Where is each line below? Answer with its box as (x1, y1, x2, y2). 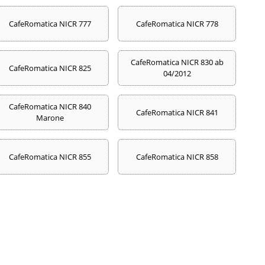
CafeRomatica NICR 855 (8, 151, 91, 162)
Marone (35, 112, 64, 123)
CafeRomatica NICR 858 (135, 151, 218, 162)
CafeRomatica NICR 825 (8, 62, 91, 73)
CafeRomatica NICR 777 (8, 18, 91, 29)
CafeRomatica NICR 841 (135, 106, 218, 118)
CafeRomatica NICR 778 (135, 18, 218, 29)
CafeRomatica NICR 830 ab (130, 57, 224, 67)
